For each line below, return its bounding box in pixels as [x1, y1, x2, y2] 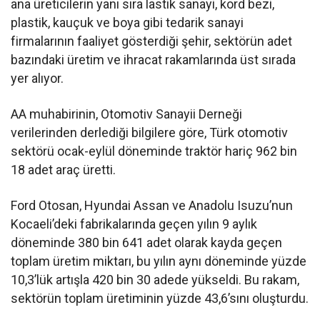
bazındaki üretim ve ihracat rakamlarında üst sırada [11, 52, 296, 68]
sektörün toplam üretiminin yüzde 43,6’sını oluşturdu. [11, 291, 309, 306]
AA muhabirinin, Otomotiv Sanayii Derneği [11, 106, 243, 122]
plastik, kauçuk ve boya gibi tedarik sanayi [11, 15, 244, 31]
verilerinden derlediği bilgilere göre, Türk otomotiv [11, 125, 289, 141]
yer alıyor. [11, 71, 64, 86]
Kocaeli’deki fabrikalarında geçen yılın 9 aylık [11, 216, 258, 232]
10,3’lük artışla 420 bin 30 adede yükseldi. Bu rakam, [11, 272, 300, 288]
